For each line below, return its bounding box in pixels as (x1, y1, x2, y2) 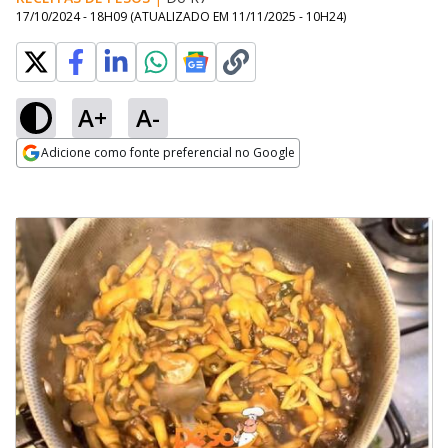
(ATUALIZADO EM (130, 8, 232, 25)
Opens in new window (16, 169, 179, 191)
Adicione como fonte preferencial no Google (41, 144, 295, 161)
